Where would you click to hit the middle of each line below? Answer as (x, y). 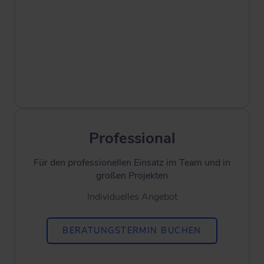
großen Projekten (132, 176)
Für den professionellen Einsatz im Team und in (132, 163)
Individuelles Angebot (132, 197)
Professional (132, 138)
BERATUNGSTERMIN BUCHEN (132, 230)
